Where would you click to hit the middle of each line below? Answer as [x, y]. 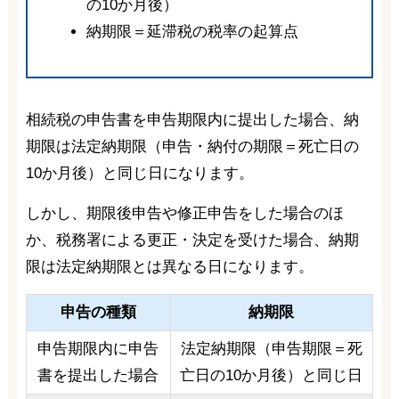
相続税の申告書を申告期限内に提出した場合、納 [192, 120]
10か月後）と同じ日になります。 [139, 174]
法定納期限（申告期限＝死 [271, 349]
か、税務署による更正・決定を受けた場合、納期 [192, 240]
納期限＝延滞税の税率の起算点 [192, 32]
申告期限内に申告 [98, 349]
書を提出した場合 [98, 376]
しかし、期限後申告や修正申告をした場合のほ [184, 214]
